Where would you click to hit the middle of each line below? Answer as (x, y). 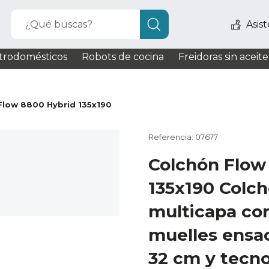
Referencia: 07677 (183, 137)
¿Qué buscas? (59, 24)
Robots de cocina (123, 57)
